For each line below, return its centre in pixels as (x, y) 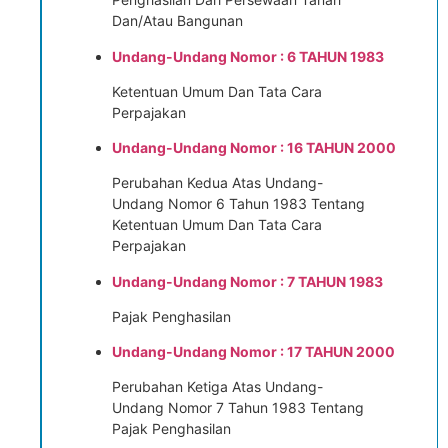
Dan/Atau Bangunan (177, 21)
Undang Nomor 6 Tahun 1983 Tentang (238, 204)
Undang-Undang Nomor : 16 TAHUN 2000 (253, 148)
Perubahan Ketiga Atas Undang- (217, 386)
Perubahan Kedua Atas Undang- (217, 183)
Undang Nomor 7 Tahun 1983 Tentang (237, 407)
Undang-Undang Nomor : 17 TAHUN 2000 (253, 351)
